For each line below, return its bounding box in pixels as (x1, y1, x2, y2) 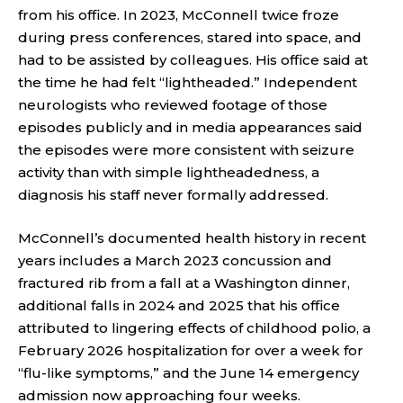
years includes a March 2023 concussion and (18, 251, 332, 269)
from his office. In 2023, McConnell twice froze (18, 6, 339, 23)
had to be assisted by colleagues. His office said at (18, 51, 368, 68)
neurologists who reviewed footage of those (18, 96, 327, 113)
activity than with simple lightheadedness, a (18, 164, 319, 181)
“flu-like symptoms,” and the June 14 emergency (18, 363, 359, 381)
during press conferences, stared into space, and (18, 29, 362, 46)
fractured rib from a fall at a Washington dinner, (18, 273, 350, 291)
